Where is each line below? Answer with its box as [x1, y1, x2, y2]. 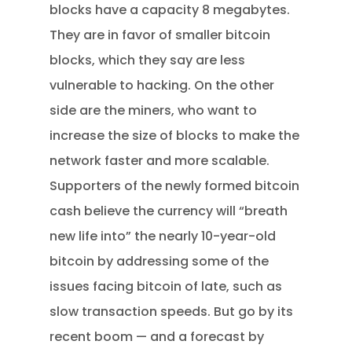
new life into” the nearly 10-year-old [49, 227, 277, 245]
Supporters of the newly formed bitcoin [49, 177, 300, 195]
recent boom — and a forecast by [49, 328, 265, 346]
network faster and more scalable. [49, 152, 270, 170]
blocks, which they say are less [49, 51, 246, 69]
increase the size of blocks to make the [49, 126, 300, 145]
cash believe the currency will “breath [49, 202, 288, 220]
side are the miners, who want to [49, 101, 258, 119]
